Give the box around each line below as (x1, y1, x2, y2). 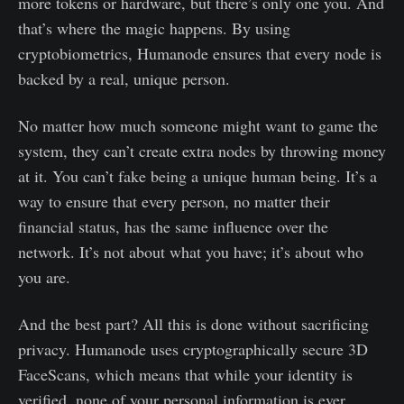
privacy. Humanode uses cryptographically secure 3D (18, 338, 368, 361)
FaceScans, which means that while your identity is (18, 363, 353, 386)
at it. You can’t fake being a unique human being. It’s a (18, 165, 377, 188)
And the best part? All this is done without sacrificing (18, 313, 369, 335)
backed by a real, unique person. (18, 68, 230, 90)
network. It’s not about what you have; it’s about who (18, 241, 363, 263)
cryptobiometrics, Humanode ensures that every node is (18, 42, 381, 65)
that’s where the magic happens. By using (18, 17, 290, 40)
